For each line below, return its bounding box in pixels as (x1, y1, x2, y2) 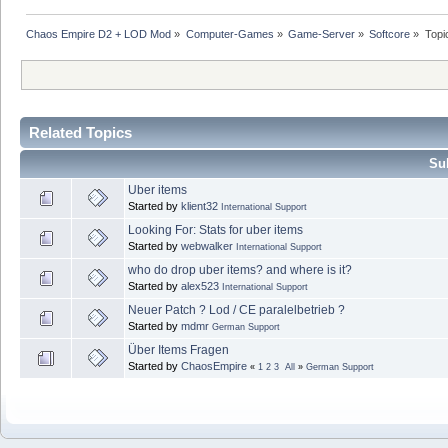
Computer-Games (185, 28, 274, 41)
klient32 (181, 199, 218, 212)
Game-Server (287, 28, 355, 41)
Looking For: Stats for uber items (128, 222, 303, 237)
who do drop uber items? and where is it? (128, 262, 352, 277)
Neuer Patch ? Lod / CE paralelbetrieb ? (128, 302, 345, 317)
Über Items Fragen (128, 342, 229, 357)
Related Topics (29, 124, 132, 142)
